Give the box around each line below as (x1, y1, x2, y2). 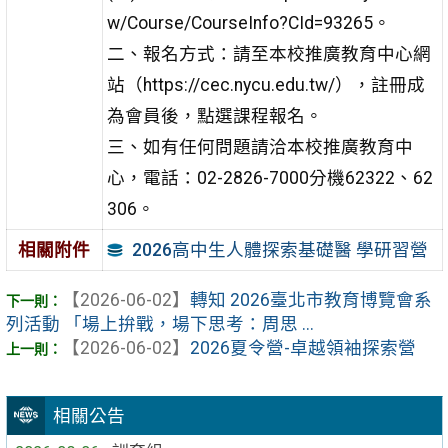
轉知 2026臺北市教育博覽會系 (189, 290, 432, 311)
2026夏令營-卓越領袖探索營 (189, 338, 416, 359)
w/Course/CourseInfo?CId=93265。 (106, 12, 391, 33)
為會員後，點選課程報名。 (106, 105, 323, 126)
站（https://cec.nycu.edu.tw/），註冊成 (106, 74, 425, 95)
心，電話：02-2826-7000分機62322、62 (106, 167, 433, 188)
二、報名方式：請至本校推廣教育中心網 (106, 43, 431, 64)
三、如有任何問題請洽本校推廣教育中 (106, 136, 413, 157)
